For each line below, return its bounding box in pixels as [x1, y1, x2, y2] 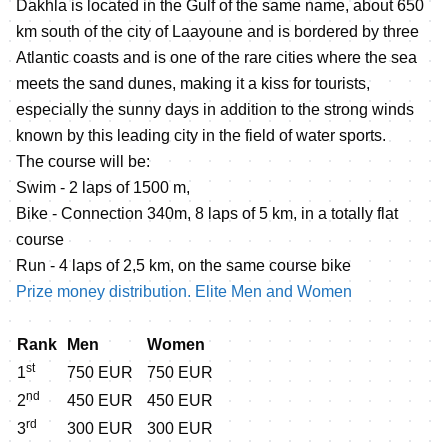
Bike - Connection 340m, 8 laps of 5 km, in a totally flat [16, 204, 398, 222]
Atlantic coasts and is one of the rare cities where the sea [16, 48, 417, 66]
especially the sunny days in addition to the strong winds [16, 100, 414, 118]
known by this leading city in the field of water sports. [16, 126, 386, 144]
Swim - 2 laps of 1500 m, [16, 178, 190, 196]
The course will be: [16, 152, 150, 170]
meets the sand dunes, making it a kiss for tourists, [16, 74, 370, 92]
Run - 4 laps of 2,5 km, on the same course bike [16, 256, 351, 274]
